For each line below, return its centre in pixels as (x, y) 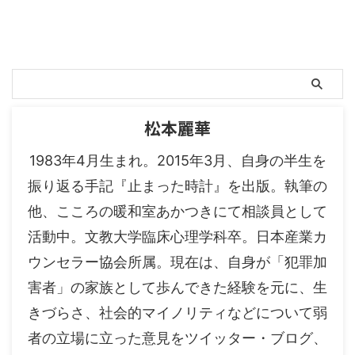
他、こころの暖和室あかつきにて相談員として (177, 211)
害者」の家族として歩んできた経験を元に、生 (177, 287)
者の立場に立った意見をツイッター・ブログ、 (177, 338)
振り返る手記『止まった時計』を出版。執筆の (177, 186)
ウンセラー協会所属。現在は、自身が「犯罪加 (177, 262)
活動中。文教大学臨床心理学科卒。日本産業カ (177, 237)
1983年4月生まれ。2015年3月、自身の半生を (177, 160)
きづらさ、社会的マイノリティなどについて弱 (177, 313)
